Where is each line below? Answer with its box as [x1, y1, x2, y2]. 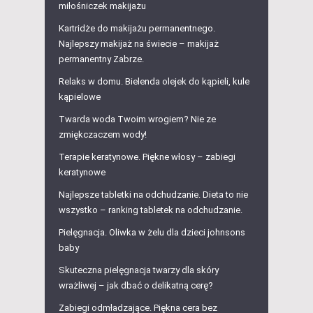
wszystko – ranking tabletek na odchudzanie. [59, 205, 242, 216]
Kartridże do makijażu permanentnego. [59, 23, 215, 34]
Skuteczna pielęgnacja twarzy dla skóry [59, 265, 219, 276]
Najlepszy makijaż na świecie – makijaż [59, 38, 219, 50]
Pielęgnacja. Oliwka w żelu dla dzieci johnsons [59, 227, 245, 238]
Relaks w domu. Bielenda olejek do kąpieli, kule [59, 76, 249, 87]
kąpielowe [59, 92, 101, 103]
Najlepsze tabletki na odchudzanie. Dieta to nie [59, 189, 248, 201]
